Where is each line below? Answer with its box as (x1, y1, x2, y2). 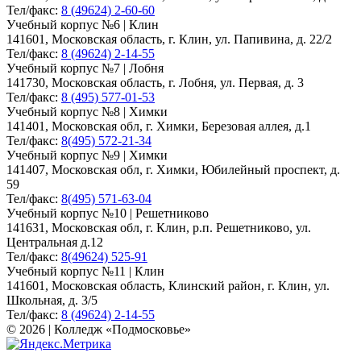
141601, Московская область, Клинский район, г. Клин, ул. (6, 279, 330, 293)
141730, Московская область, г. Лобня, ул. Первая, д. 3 (6, 76, 304, 90)
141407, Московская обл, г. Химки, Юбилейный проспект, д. (6, 163, 340, 177)
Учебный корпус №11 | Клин (6, 264, 164, 279)
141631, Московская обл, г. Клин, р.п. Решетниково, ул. (6, 221, 311, 235)
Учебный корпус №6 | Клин (6, 18, 159, 32)
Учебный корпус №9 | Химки (6, 148, 168, 163)
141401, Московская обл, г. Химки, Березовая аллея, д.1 (6, 119, 311, 134)
